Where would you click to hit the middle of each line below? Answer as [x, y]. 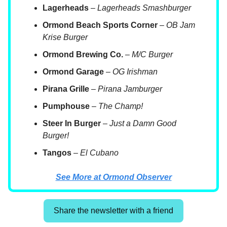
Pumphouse [66, 106]
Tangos [57, 153]
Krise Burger [65, 37]
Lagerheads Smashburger [144, 8]
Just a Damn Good [143, 124]
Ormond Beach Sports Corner [100, 25]
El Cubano [99, 153]
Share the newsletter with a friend [113, 211]
